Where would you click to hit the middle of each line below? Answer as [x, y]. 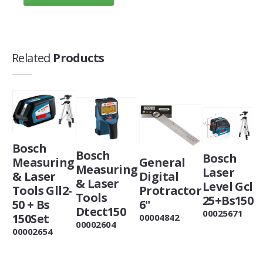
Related [31, 58]
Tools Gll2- [42, 191]
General [162, 163]
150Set [31, 219]
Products [77, 58]
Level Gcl [228, 186]
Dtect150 [101, 212]
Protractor [171, 191]
